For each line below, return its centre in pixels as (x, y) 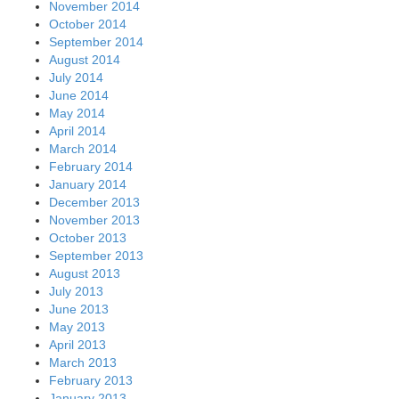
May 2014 (77, 114)
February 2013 (91, 381)
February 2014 (91, 167)
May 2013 (77, 327)
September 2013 (96, 256)
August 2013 (85, 274)
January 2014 (88, 185)
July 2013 (76, 292)
